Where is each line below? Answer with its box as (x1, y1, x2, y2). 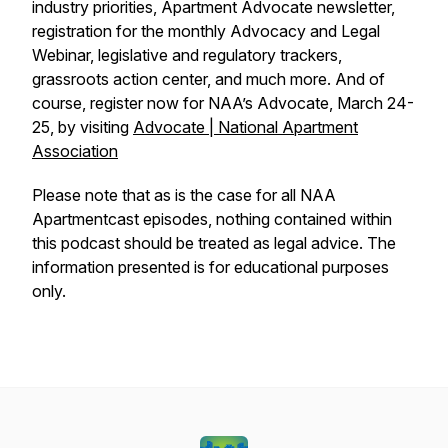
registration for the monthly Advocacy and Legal (32, 21, 380, 41)
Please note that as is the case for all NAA (32, 185, 336, 205)
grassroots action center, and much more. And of (32, 69, 385, 89)
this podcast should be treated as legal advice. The (32, 233, 396, 253)
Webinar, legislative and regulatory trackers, (32, 45, 342, 65)
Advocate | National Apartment (133, 117, 358, 137)
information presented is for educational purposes (32, 257, 389, 277)
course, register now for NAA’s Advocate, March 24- (32, 93, 414, 113)
